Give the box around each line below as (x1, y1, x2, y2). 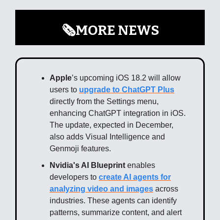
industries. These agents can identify (50, 196, 177, 205)
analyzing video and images (50, 184, 153, 193)
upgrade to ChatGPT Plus (79, 85, 174, 94)
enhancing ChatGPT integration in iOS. (50, 109, 186, 117)
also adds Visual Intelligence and (50, 132, 165, 141)
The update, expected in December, (50, 120, 173, 129)
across (153, 184, 178, 193)
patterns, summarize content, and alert (50, 208, 182, 217)
